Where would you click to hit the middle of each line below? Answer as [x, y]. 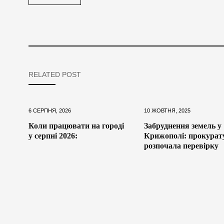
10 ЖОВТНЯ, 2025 [167, 111]
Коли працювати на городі [76, 126]
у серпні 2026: [53, 136]
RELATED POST [55, 75]
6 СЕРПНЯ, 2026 [50, 111]
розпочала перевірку [181, 146]
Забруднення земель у [182, 126]
